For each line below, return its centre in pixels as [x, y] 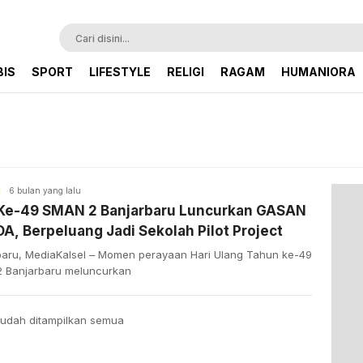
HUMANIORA [318, 72]
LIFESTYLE [120, 72]
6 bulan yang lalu [45, 190]
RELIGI [186, 72]
